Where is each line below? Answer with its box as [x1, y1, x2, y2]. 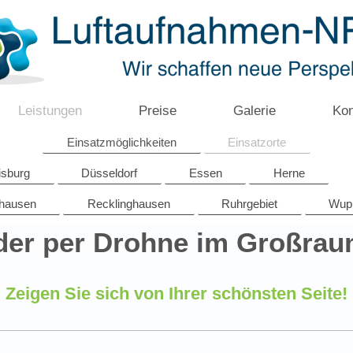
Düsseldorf [81, 165, 138, 180]
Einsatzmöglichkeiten [66, 135, 176, 149]
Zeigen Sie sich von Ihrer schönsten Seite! [6, 284, 347, 304]
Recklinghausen [87, 197, 170, 211]
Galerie [233, 103, 276, 119]
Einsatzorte [228, 135, 287, 149]
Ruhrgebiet [221, 197, 278, 211]
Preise [139, 103, 176, 119]
